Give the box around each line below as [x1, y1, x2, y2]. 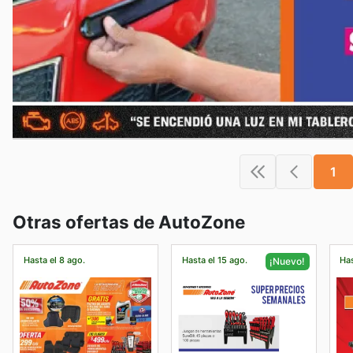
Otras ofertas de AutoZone [13, 210, 245, 232]
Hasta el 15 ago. [181, 255, 247, 266]
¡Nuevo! [269, 255, 306, 267]
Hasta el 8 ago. [23, 255, 85, 266]
